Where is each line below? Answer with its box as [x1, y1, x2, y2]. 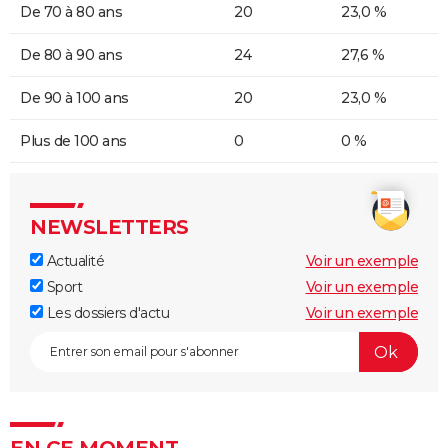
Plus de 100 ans [20, 132, 127, 151]
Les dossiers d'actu [43, 304, 169, 323]
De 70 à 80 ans [20, 3, 122, 22]
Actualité [43, 252, 104, 271]
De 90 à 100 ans [20, 89, 129, 108]
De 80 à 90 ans [20, 46, 122, 65]
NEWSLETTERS [30, 215, 189, 240]
